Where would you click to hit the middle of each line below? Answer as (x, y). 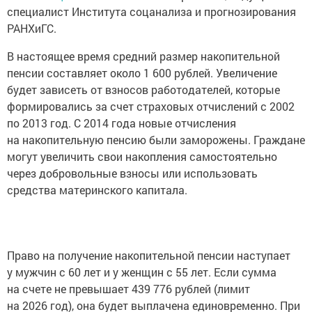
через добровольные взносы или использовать (132, 173)
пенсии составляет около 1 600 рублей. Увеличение (142, 73)
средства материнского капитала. (97, 190)
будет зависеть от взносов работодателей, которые (143, 90)
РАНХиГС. (32, 29)
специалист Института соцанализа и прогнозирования (151, 12)
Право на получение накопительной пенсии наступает (149, 256)
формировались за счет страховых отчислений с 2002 (151, 107)
